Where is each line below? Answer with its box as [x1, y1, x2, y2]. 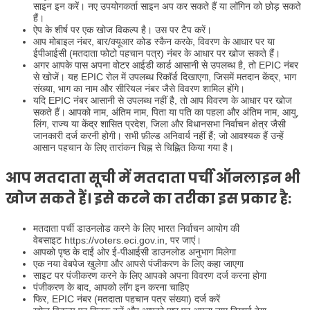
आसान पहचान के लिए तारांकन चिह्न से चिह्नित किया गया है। [33, 141, 234, 153]
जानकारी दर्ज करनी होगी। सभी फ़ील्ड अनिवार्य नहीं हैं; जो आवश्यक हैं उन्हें [33, 129, 284, 141]
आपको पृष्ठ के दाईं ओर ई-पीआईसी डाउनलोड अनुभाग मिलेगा [33, 246, 236, 257]
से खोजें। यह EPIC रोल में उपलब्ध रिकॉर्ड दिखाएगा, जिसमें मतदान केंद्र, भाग [33, 71, 296, 82]
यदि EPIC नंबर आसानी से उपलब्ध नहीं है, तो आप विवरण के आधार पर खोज [33, 94, 292, 106]
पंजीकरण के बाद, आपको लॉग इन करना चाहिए [33, 281, 189, 293]
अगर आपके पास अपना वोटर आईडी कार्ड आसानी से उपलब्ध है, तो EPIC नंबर [33, 59, 298, 71]
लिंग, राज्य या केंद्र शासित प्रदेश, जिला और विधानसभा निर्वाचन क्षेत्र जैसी [33, 118, 286, 129]
